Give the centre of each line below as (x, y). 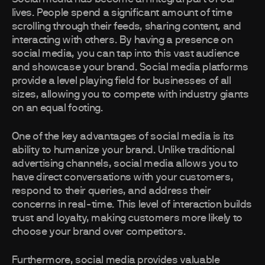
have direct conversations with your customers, (122, 178)
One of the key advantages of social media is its (123, 137)
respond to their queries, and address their (111, 191)
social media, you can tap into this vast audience (125, 54)
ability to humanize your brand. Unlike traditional (123, 151)
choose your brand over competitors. (99, 232)
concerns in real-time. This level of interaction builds (132, 205)
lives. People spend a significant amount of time (122, 13)
